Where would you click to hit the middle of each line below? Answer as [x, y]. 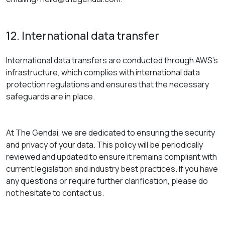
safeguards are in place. [50, 96]
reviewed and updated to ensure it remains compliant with [111, 157]
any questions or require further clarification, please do [107, 181]
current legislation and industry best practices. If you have [112, 169]
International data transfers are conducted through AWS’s [112, 60]
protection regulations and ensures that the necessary [107, 84]
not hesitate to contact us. [55, 193]
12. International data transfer [83, 36]
